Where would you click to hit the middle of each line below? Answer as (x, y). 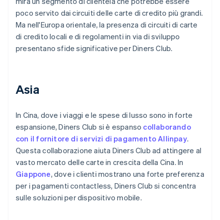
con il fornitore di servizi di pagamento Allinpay (101, 139)
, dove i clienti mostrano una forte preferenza (127, 174)
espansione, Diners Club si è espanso (80, 127)
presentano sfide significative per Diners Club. (94, 48)
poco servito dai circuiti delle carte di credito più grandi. (110, 13)
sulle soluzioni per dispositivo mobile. (79, 198)
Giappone (33, 174)
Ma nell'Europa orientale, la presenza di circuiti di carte (107, 25)
